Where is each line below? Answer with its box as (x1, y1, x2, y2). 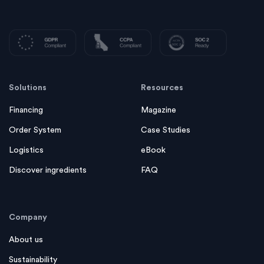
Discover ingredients (9, 181, 87, 190)
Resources (141, 98, 183, 107)
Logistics (9, 161, 44, 170)
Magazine (141, 121, 176, 130)
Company (9, 228, 47, 237)
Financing (9, 121, 43, 130)
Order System (9, 141, 61, 150)
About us (9, 250, 43, 259)
